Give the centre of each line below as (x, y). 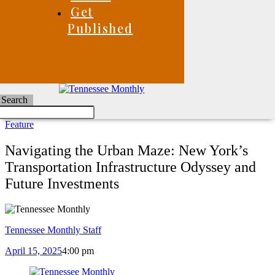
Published (100, 28)
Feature (19, 124)
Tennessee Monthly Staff (53, 230)
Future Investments (62, 183)
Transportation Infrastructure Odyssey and (130, 167)
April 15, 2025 (33, 251)
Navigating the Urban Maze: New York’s (126, 150)
